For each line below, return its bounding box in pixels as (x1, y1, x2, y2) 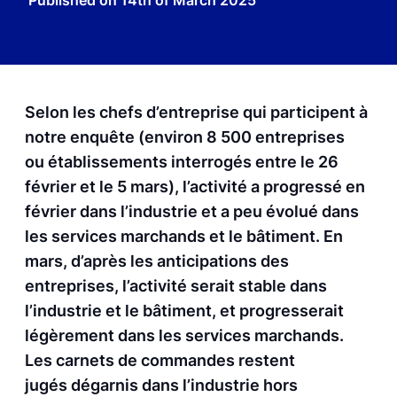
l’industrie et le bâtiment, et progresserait (25, 301, 344, 320)
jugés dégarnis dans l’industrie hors (25, 376, 298, 394)
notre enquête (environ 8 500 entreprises (25, 128, 345, 146)
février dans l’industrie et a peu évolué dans (25, 202, 359, 221)
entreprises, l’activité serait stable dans (25, 276, 327, 295)
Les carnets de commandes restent (25, 351, 295, 370)
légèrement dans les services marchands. (25, 326, 344, 345)
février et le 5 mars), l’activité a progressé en (25, 177, 365, 196)
